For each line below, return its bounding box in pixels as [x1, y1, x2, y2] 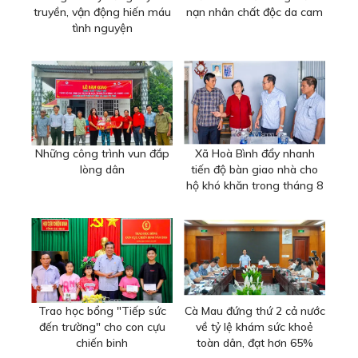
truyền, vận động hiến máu [33, 5, 171, 20]
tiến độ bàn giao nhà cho [191, 162, 318, 177]
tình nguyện [71, 21, 133, 36]
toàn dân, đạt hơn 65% [196, 336, 313, 351]
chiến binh [76, 336, 128, 351]
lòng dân [79, 162, 125, 177]
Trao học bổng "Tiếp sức [38, 304, 166, 319]
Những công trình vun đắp [34, 146, 169, 161]
